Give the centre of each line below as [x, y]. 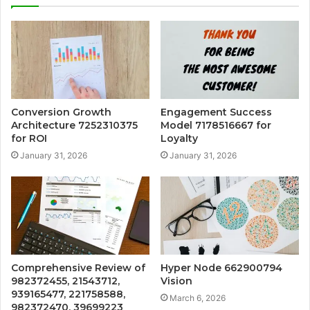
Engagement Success [216, 112]
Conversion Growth [61, 112]
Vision [176, 281]
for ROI [29, 139]
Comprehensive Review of [78, 268]
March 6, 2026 [198, 298]
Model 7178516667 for [216, 126]
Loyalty [179, 139]
